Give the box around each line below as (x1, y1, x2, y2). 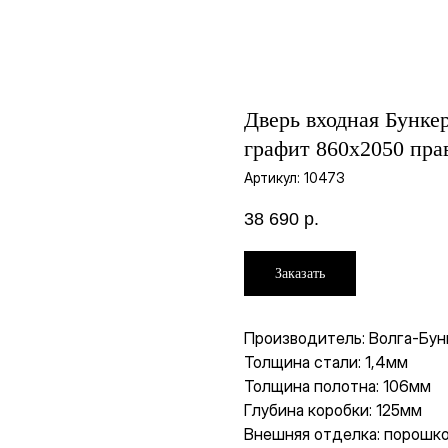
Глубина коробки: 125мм (244, 400, 422, 421)
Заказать (275, 265, 325, 281)
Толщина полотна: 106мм (244, 376, 431, 397)
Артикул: (244, 168, 304, 186)
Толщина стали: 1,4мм (244, 352, 408, 373)
